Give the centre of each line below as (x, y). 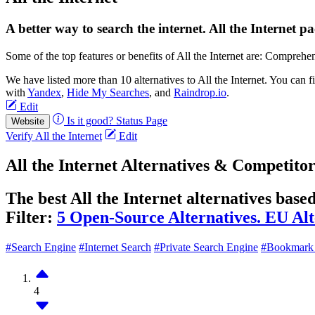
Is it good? (90, 120)
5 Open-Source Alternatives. (161, 218)
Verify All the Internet (54, 136)
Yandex (44, 92)
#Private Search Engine (206, 247)
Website (28, 121)
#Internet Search (115, 247)
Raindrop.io (200, 92)
